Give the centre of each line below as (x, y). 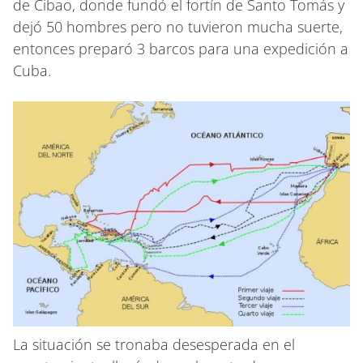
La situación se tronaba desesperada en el (154, 344)
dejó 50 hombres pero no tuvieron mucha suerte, (178, 26)
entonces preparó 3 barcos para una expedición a (181, 48)
